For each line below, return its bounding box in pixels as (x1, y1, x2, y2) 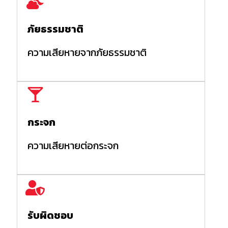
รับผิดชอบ (27, 207, 73, 223)
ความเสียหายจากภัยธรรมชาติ (27, 44, 147, 60)
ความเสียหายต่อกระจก (27, 137, 119, 153)
